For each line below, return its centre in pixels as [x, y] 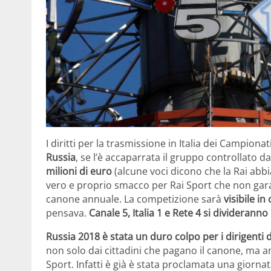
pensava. [67, 213]
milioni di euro [79, 171]
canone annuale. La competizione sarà [135, 199]
